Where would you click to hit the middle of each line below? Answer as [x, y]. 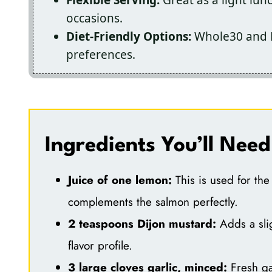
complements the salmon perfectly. [153, 202]
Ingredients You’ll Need [158, 146]
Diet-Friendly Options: [129, 36]
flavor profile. [100, 245]
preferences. [101, 54]
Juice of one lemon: [120, 180]
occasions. [94, 18]
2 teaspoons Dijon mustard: [142, 223]
